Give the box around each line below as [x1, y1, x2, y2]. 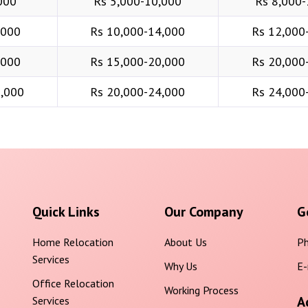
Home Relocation [32, 235, 113, 249]
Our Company [164, 203, 243, 221]
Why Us [164, 259, 197, 273]
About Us [164, 235, 207, 249]
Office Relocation [32, 276, 114, 290]
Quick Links [32, 203, 100, 221]
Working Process [164, 283, 239, 297]
